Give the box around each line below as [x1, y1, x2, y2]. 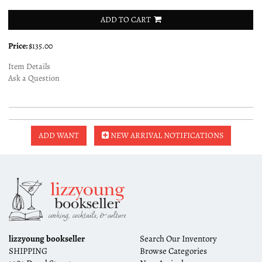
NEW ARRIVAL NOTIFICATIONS [109, 129, 223, 141]
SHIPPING [9, 244, 47, 257]
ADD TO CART [100, 13, 151, 25]
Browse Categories [140, 244, 207, 257]
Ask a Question [8, 72, 60, 84]
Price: [8, 40, 29, 51]
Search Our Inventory [140, 232, 217, 244]
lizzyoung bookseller [9, 232, 85, 244]
